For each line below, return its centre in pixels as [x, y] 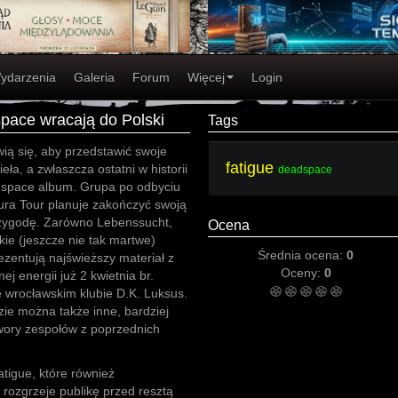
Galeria [94, 77]
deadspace [305, 170]
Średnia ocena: [302, 255]
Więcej [206, 77]
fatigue [250, 168]
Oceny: [302, 273]
